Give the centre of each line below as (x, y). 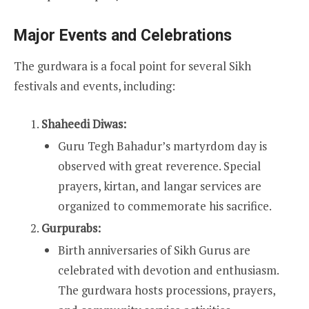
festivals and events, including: (94, 86)
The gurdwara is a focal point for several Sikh (132, 66)
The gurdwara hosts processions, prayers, (167, 290)
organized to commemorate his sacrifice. (165, 206)
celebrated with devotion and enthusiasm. (168, 270)
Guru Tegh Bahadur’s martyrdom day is (162, 146)
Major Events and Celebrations (123, 35)
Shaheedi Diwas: (84, 123)
